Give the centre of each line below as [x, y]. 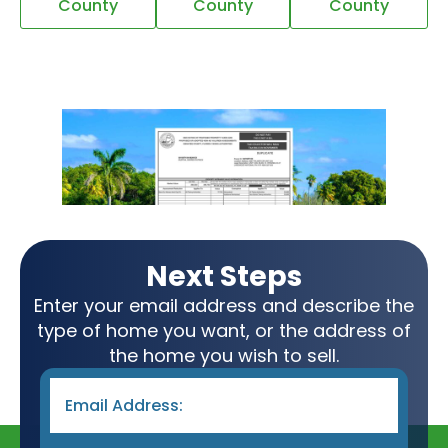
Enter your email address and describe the [224, 305]
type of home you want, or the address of [224, 330]
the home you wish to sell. [224, 355]
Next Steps [224, 276]
